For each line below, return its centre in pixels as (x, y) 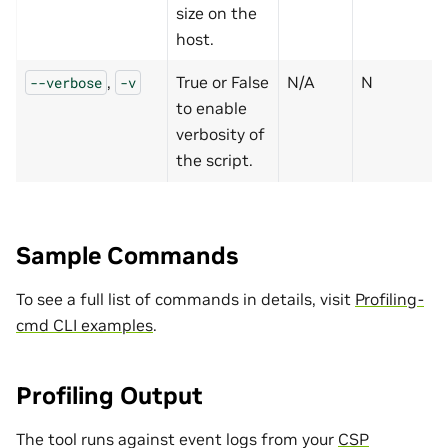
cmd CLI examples (84, 324)
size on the (216, 13)
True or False (222, 82)
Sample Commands (127, 256)
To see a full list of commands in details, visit (185, 298)
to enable (211, 108)
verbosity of (220, 134)
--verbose (66, 83)
